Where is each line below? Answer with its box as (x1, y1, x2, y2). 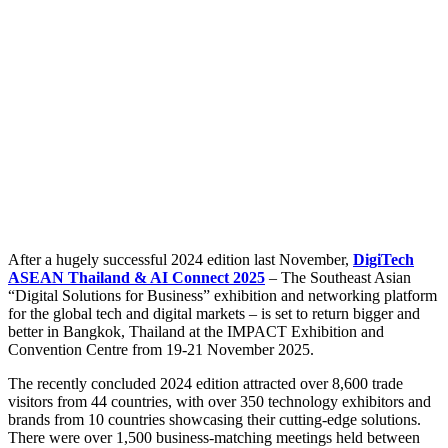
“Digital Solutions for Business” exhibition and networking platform (8, 286, 437, 304)
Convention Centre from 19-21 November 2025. (8, 340, 314, 358)
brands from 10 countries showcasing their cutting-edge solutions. (8, 410, 421, 428)
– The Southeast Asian (265, 268, 411, 286)
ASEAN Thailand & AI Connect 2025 (8, 268, 265, 286)
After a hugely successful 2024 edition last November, (8, 250, 353, 268)
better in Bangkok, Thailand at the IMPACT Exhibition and (8, 322, 384, 340)
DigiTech (353, 250, 414, 268)
